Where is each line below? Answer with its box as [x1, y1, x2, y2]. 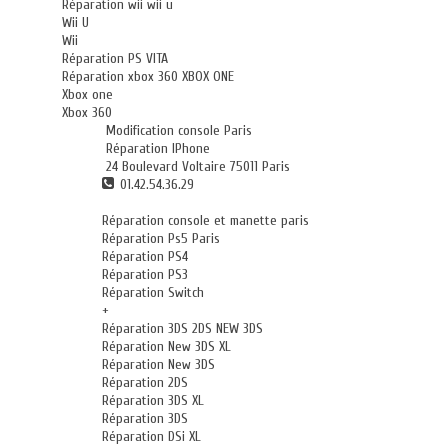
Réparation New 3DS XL [102, 338, 231, 355]
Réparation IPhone [102, 140, 210, 157]
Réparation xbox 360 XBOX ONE [62, 68, 234, 85]
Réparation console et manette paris [102, 212, 309, 229]
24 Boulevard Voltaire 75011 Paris [102, 158, 290, 175]
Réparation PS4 [102, 248, 188, 265]
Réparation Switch [102, 284, 204, 301]
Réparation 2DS [102, 374, 188, 391]
